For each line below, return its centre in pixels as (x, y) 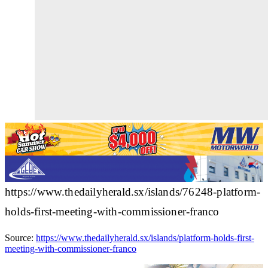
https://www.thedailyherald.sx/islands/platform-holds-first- (145, 237)
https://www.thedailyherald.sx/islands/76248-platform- (133, 191)
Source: (20, 237)
